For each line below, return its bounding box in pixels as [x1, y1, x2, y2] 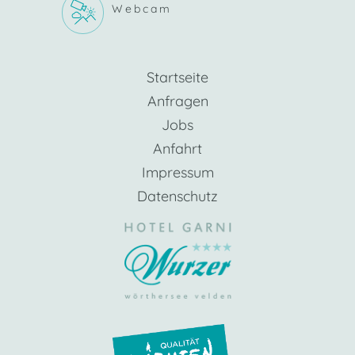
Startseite [147, 68, 208, 87]
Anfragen [147, 92, 208, 111]
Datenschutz [137, 187, 218, 206]
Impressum [141, 163, 214, 182]
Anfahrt [153, 139, 202, 158]
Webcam [112, 2, 172, 17]
